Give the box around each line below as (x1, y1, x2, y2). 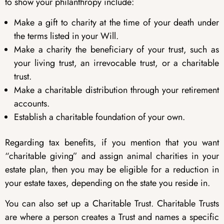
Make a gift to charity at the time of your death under (14, 15, 219, 29)
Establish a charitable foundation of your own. (14, 110, 185, 123)
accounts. (14, 96, 49, 110)
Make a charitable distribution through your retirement (14, 83, 219, 96)
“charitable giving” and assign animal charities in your (5, 149, 219, 162)
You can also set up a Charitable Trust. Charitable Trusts (5, 197, 219, 210)
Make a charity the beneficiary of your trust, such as (14, 42, 219, 56)
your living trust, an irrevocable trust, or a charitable (14, 56, 219, 69)
